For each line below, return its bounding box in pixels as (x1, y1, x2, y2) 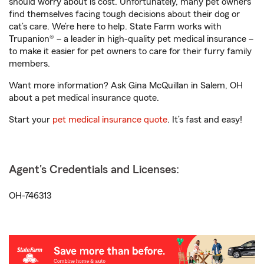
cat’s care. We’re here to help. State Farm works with (9, 22, 222, 31)
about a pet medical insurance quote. (9, 93, 159, 103)
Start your (9, 115, 52, 124)
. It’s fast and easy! (167, 115, 242, 124)
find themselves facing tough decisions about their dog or (9, 9, 240, 19)
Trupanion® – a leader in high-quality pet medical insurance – (9, 34, 253, 44)
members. (9, 59, 50, 68)
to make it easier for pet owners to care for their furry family (9, 47, 252, 56)
